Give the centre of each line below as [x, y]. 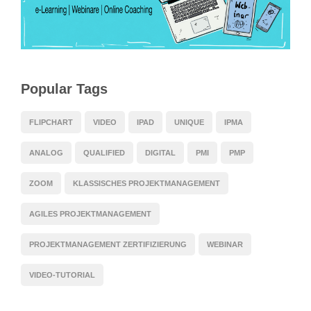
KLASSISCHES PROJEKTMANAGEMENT [146, 184]
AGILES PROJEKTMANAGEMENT [90, 214]
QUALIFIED [104, 153]
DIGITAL [160, 153]
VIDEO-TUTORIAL [62, 275]
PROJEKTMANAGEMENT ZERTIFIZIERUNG [108, 245]
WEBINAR [225, 245]
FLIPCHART [51, 123]
